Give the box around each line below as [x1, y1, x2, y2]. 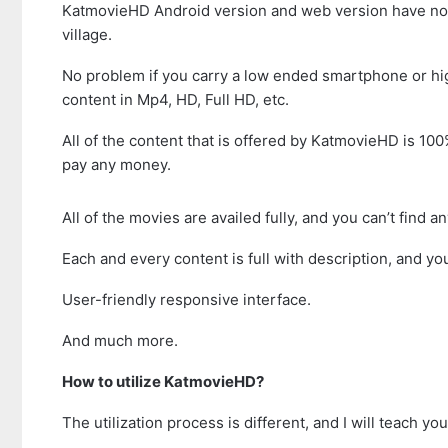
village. [62, 25, 112, 44]
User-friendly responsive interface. [62, 290, 311, 309]
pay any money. [62, 155, 171, 174]
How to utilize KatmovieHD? [62, 372, 264, 391]
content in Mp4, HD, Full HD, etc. [62, 90, 289, 109]
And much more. [62, 331, 178, 350]
